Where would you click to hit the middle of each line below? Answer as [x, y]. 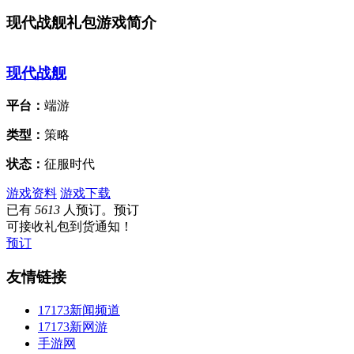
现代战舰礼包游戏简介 [81, 23]
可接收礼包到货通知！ [70, 227]
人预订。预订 [100, 210]
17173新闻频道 [79, 310]
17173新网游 [73, 326]
